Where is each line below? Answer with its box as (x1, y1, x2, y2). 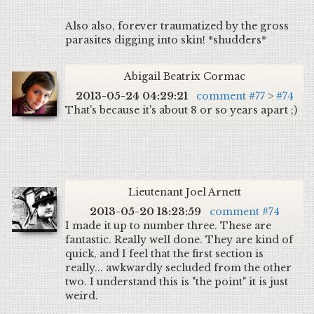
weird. (65, 289, 98, 302)
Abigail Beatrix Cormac (123, 70, 245, 83)
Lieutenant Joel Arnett (128, 186, 241, 198)
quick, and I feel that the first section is (65, 247, 264, 260)
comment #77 (196, 90, 265, 102)
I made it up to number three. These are (65, 219, 271, 232)
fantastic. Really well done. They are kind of (65, 233, 293, 246)
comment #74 (209, 205, 280, 218)
